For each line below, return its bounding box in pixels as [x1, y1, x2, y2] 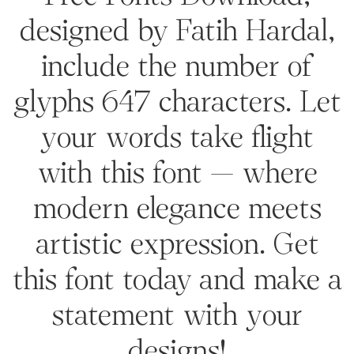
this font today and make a [12, 264, 342, 297]
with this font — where [36, 157, 318, 190]
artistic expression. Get [35, 228, 319, 262]
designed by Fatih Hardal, [19, 15, 335, 48]
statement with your [51, 299, 303, 333]
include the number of [40, 51, 314, 84]
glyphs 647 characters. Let [13, 86, 341, 119]
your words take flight [40, 122, 314, 155]
